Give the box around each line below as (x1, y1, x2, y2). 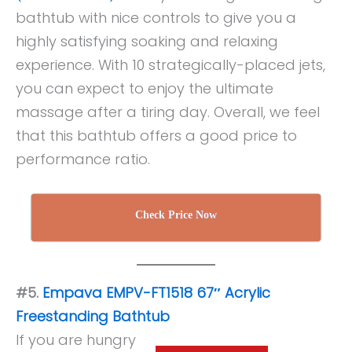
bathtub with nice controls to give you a (16, 8, 296, 28)
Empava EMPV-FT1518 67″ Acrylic (42, 282, 270, 302)
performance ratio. (16, 149, 154, 170)
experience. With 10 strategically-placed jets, (16, 55, 325, 75)
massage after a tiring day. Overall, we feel (16, 102, 320, 123)
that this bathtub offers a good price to (16, 126, 297, 146)
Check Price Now (135, 209, 217, 222)
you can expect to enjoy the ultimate (16, 79, 273, 99)
